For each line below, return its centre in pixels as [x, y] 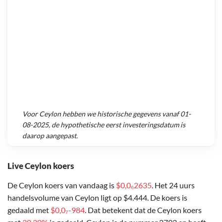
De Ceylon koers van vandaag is [62, 185]
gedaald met [29, 210]
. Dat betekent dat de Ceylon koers [143, 210]
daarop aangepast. [50, 136]
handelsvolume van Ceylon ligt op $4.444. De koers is [97, 197]
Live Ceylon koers [41, 166]
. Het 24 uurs [173, 185]
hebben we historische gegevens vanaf [121, 114]
